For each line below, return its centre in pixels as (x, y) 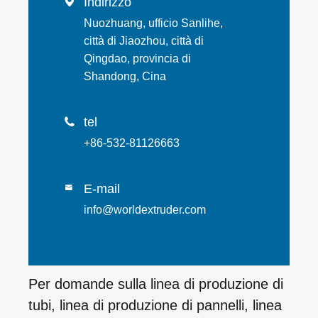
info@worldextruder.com (145, 209)
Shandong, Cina (125, 76)
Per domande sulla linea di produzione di (156, 284)
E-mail (102, 188)
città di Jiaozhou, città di (144, 40)
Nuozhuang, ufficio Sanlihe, (153, 23)
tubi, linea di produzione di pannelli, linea (155, 305)
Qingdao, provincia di (137, 58)
